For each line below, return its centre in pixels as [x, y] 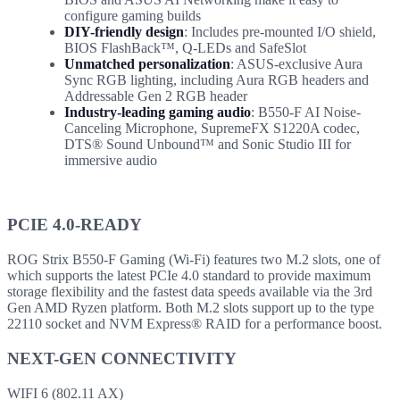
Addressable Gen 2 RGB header [156, 96]
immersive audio [111, 160]
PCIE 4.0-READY [75, 225]
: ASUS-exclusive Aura [296, 63]
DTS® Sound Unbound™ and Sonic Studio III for [208, 144]
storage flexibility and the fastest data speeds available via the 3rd [190, 292]
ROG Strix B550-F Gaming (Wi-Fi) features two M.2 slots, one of [194, 260]
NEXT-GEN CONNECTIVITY [122, 358]
